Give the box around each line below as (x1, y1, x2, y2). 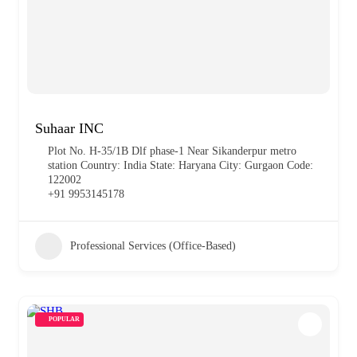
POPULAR (49, 315, 80, 323)
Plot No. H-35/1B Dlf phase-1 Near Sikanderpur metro (48, 144, 296, 157)
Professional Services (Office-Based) (70, 239, 236, 252)
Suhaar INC (35, 120, 104, 136)
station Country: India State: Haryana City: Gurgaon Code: (48, 159, 313, 171)
